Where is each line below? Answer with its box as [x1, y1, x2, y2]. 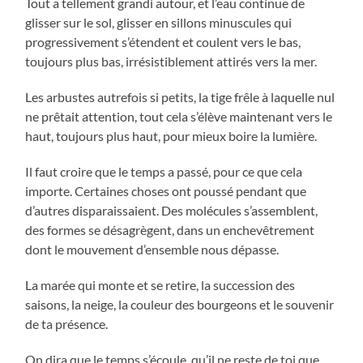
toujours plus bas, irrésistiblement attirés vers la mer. [25, 53, 318, 70]
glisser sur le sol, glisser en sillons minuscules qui [25, 15, 293, 31]
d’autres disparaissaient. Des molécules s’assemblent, [25, 203, 318, 219]
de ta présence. [25, 316, 109, 332]
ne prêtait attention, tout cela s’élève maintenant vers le [25, 109, 333, 125]
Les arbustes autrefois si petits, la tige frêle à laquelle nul [25, 89, 335, 105]
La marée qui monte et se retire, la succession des [25, 277, 296, 293]
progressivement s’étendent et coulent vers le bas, [25, 34, 301, 50]
